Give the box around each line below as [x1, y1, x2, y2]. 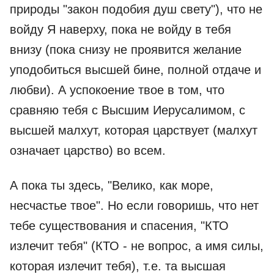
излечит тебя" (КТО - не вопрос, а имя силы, [10, 239, 264, 253]
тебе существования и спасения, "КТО [10, 219, 229, 232]
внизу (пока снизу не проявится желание [10, 43, 242, 56]
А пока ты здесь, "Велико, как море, [10, 179, 213, 192]
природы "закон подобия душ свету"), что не [10, 2, 262, 16]
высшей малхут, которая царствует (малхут [10, 124, 257, 137]
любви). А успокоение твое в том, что [10, 83, 224, 97]
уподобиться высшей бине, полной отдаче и [10, 63, 261, 76]
